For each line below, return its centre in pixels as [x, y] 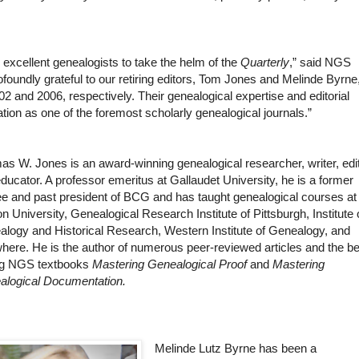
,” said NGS [320, 63]
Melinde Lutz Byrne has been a [235, 349]
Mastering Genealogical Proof [170, 264]
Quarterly [265, 63]
